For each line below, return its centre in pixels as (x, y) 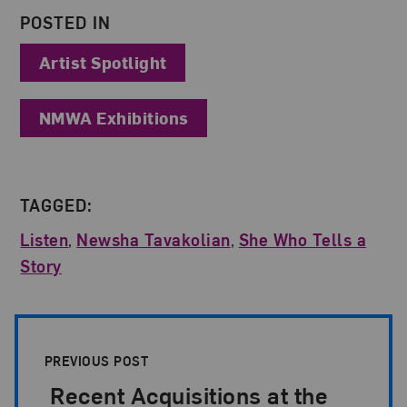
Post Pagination (105, 330)
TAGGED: (57, 204)
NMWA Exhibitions (114, 118)
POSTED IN (66, 23)
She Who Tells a (303, 239)
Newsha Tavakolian (154, 239)
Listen (45, 239)
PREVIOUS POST (98, 361)
